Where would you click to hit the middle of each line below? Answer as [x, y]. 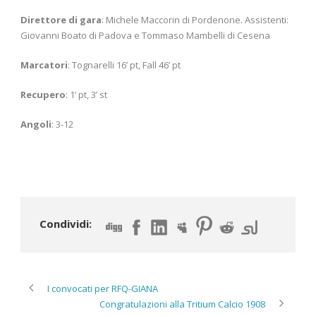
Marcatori [44, 65]
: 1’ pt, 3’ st [86, 94]
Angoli [36, 124]
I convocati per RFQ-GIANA [103, 289]
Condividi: [66, 223]
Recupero [43, 94]
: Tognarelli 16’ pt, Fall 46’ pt [124, 65]
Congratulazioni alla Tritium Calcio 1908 [182, 304]
